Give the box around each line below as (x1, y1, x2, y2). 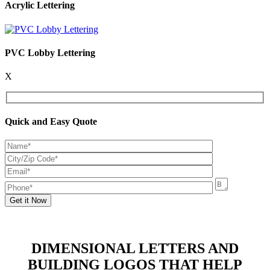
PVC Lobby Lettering (5, 47, 95, 58)
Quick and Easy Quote (5, 116, 97, 127)
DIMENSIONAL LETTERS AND (31, 240, 239, 257)
